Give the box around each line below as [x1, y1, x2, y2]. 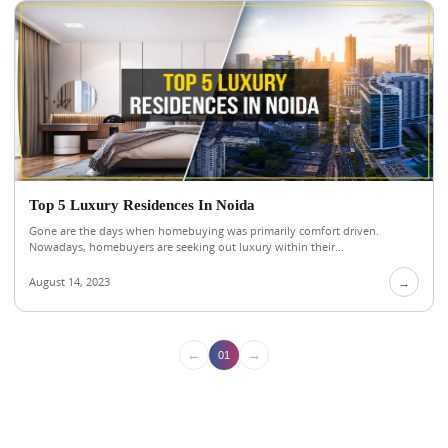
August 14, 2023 [29, 274, 110, 289]
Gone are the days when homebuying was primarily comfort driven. [29, 223, 379, 238]
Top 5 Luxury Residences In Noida [29, 197, 255, 213]
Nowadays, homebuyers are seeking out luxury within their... [29, 239, 344, 254]
